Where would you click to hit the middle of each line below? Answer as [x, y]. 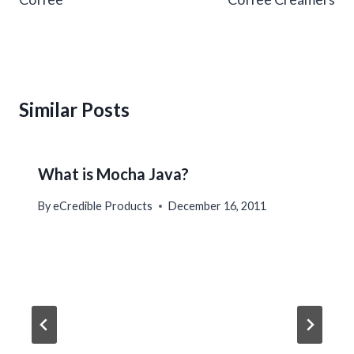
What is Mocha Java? [113, 173]
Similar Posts [74, 109]
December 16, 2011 [218, 206]
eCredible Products [103, 206]
